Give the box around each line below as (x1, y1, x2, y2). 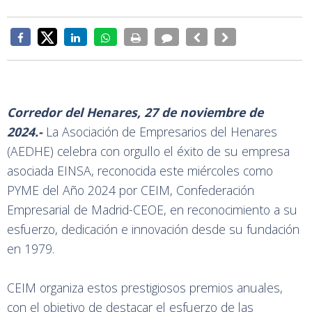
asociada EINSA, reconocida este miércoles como (7, 162, 273, 179)
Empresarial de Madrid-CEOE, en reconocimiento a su (7, 201, 297, 218)
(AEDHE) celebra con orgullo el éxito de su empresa (7, 142, 290, 159)
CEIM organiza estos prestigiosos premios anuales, (7, 279, 283, 296)
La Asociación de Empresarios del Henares (42, 123, 277, 140)
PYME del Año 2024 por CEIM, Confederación (7, 181, 254, 198)
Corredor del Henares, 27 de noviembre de (7, 103, 263, 120)
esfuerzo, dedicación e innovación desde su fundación (7, 220, 299, 237)
